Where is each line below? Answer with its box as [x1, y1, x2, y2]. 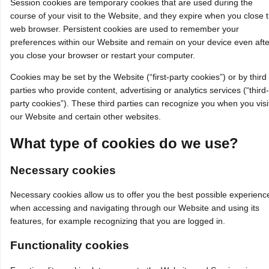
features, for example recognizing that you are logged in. [10, 216, 225, 226]
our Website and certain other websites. [10, 111, 161, 121]
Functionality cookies [10, 239, 129, 252]
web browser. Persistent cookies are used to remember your [10, 23, 239, 34]
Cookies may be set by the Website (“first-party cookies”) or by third [10, 71, 267, 82]
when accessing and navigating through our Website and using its [10, 203, 259, 213]
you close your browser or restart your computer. [10, 50, 195, 60]
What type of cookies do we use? [10, 134, 238, 151]
